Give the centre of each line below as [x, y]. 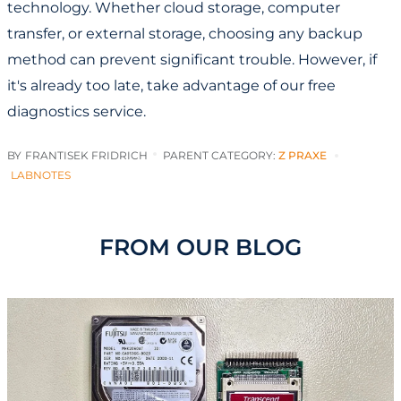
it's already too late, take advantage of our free [171, 85]
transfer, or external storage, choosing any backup [185, 33]
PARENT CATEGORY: [220, 155]
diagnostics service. [77, 111]
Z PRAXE [302, 155]
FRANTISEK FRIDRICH [86, 155]
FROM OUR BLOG [200, 247]
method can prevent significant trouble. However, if [192, 59]
